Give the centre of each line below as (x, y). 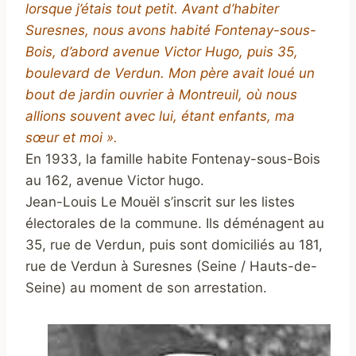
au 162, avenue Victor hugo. (115, 180)
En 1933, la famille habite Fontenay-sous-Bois (173, 159)
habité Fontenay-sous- (243, 30)
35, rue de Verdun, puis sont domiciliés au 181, (174, 245)
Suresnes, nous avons (98, 30)
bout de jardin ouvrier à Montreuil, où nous (161, 95)
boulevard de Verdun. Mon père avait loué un (170, 73)
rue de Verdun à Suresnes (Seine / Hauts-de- (171, 266)
